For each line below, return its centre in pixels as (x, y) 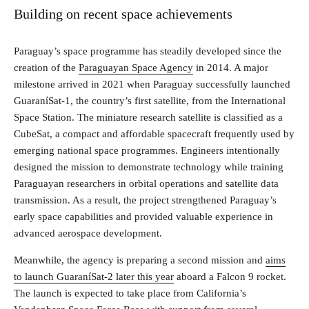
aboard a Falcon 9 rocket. (230, 276)
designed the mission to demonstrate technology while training (149, 167)
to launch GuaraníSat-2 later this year (94, 276)
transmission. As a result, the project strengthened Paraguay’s (145, 200)
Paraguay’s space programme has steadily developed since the (148, 51)
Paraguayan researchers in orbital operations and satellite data (146, 183)
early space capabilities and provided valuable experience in (143, 216)
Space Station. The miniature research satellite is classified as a (148, 117)
